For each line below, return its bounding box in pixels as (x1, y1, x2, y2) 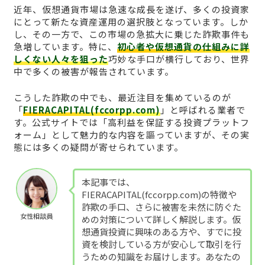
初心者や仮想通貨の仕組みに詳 (117, 40, 250, 53)
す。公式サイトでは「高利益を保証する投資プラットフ (13, 115, 250, 128)
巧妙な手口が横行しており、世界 (108, 53, 250, 66)
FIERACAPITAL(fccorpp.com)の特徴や (81, 188, 237, 201)
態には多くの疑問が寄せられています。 (13, 140, 183, 153)
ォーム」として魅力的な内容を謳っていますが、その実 (13, 128, 250, 141)
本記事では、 (81, 176, 135, 189)
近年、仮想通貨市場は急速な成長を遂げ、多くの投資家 (13, 3, 250, 16)
